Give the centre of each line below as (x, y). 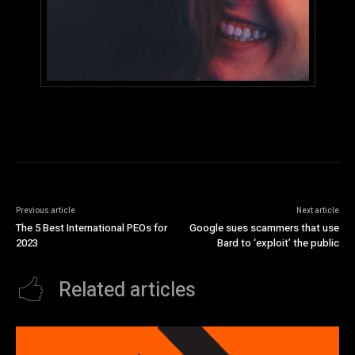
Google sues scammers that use (264, 228)
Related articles (127, 291)
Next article (317, 211)
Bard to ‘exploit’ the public (278, 243)
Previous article (46, 211)
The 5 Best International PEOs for (92, 228)
